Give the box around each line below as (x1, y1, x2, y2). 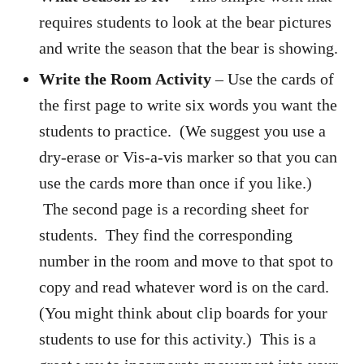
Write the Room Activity (39, 69, 211, 88)
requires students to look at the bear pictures (39, 12, 331, 31)
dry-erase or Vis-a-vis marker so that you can (39, 147, 337, 166)
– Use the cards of (211, 69, 334, 88)
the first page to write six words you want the (39, 95, 337, 114)
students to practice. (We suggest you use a (39, 121, 326, 140)
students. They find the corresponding (39, 225, 292, 244)
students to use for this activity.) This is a (39, 329, 316, 348)
